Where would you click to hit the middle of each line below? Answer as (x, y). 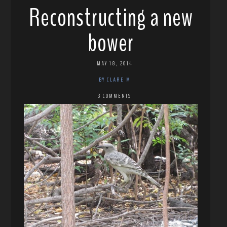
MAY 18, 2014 (115, 63)
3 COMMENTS (115, 96)
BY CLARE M (115, 79)
